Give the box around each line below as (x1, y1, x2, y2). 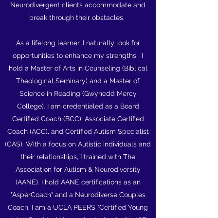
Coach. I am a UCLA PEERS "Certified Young (8, 203, 148, 211)
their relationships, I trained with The (20, 153, 135, 161)
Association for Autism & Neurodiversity (15, 165, 141, 173)
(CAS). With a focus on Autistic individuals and (5, 140, 151, 148)
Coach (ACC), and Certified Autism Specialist (7, 127, 149, 135)
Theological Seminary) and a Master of (16, 77, 140, 85)
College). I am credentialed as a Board (17, 102, 139, 110)
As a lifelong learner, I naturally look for (16, 39, 140, 47)
